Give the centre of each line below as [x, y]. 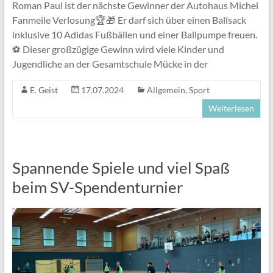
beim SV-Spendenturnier [97, 187]
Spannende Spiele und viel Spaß [121, 168]
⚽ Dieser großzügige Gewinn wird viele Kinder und [118, 49]
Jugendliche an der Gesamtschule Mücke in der [110, 64]
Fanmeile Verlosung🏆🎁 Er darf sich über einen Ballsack [129, 20]
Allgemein [166, 90]
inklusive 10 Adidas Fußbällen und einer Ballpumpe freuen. [134, 35]
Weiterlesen [232, 108]
